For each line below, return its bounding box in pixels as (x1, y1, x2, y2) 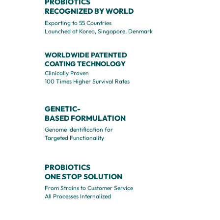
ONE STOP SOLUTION (45, 172, 122, 181)
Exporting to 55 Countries (45, 19, 113, 27)
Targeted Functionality (45, 134, 104, 141)
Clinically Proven (45, 69, 89, 77)
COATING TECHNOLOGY (45, 59, 126, 68)
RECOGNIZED (45, 6, 94, 16)
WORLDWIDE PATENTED (45, 51, 127, 59)
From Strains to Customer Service (45, 184, 133, 192)
